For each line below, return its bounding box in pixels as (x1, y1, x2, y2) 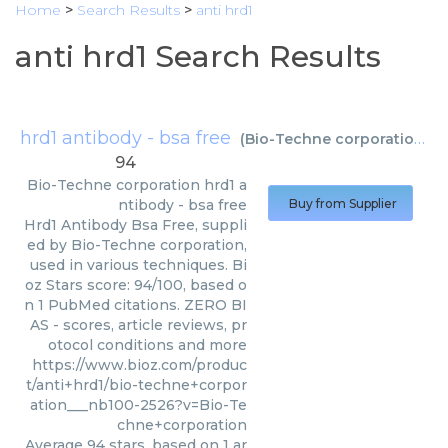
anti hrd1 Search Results (15, 38, 381, 75)
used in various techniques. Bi (30, 256, 247, 274)
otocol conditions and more (48, 336, 247, 354)
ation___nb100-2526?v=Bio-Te (30, 396, 247, 414)
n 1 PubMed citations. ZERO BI (24, 296, 247, 314)
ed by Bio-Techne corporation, (27, 236, 247, 254)
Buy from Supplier (289, 196, 397, 211)
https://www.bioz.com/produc (32, 356, 247, 374)
